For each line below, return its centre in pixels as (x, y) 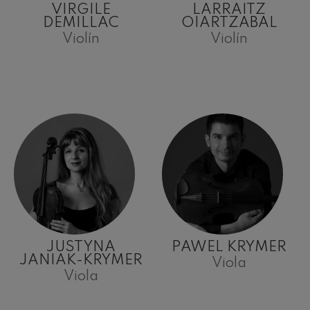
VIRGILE (81, 10)
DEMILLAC (81, 24)
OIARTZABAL (229, 24)
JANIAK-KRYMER (81, 261)
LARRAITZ (229, 10)
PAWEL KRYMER (229, 248)
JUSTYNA (81, 248)
